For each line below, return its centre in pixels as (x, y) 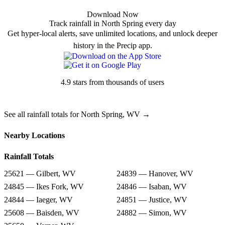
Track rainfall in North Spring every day (113, 24)
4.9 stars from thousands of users (113, 82)
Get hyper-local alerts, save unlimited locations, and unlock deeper (113, 34)
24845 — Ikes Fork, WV (44, 187)
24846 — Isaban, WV (152, 187)
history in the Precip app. (113, 46)
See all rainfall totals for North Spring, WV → (77, 115)
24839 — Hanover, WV (155, 174)
